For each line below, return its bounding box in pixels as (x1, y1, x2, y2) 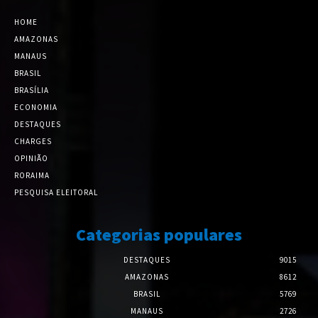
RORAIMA (14, 170, 50, 181)
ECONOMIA (14, 102, 57, 113)
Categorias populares (76, 224, 242, 246)
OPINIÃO (14, 153, 48, 164)
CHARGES (14, 136, 52, 147)
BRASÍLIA (14, 85, 49, 96)
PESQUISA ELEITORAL (14, 187, 98, 198)
